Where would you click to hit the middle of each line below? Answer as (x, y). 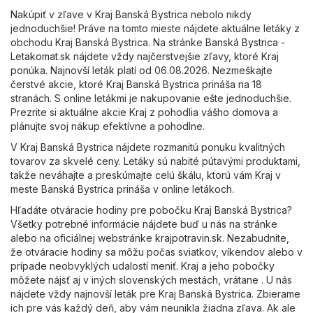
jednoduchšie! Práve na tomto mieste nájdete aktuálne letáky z (155, 28)
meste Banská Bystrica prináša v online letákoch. (122, 189)
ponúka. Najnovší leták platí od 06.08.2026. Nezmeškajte (141, 70)
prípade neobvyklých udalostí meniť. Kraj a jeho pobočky (143, 265)
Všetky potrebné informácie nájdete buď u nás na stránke (144, 224)
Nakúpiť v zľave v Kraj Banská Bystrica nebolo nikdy (131, 14)
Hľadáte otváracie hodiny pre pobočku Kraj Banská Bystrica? (151, 210)
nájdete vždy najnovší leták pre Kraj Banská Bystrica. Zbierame (155, 293)
